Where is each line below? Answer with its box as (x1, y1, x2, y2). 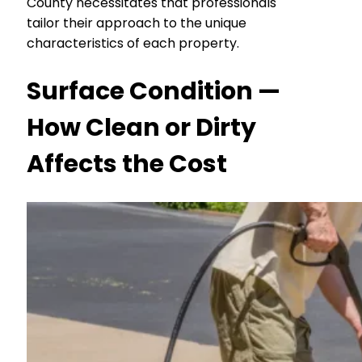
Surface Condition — (27, 74, 280, 108)
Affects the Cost (27, 146, 227, 181)
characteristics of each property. (27, 33, 239, 53)
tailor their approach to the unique (27, 13, 246, 32)
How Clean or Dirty (27, 110, 256, 145)
